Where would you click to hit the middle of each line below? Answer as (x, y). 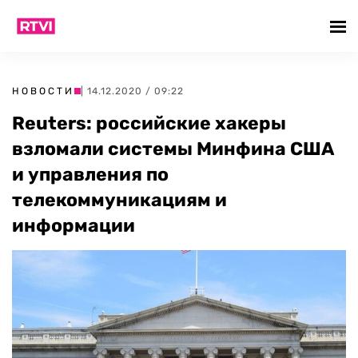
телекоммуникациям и (119, 200)
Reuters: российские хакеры (149, 123)
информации (74, 225)
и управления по (90, 174)
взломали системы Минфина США (173, 149)
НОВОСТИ (43, 91)
